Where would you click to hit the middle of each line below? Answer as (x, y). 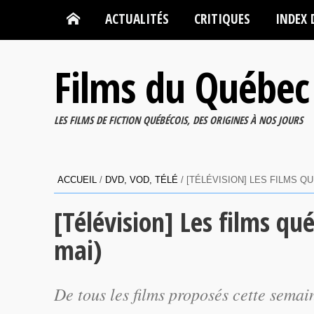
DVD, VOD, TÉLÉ (142, 180)
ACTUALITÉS (137, 19)
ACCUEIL (77, 180)
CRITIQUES (222, 19)
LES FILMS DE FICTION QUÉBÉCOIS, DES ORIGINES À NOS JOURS (178, 120)
